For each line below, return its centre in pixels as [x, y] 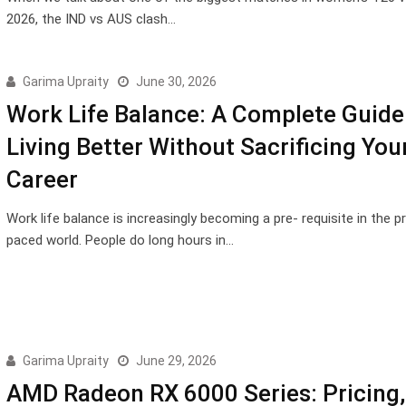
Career [42, 179]
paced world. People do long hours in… [120, 240]
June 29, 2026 [176, 360]
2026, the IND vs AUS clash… [91, 19]
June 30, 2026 [176, 81]
